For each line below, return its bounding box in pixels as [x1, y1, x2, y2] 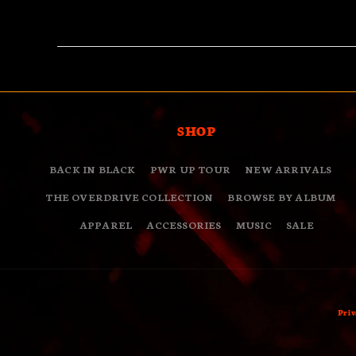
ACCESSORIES [146, 218, 222, 231]
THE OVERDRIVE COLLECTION [45, 190, 214, 203]
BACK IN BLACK [49, 162, 136, 176]
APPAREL [79, 218, 133, 231]
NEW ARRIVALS [245, 162, 332, 176]
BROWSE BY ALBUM [227, 190, 336, 203]
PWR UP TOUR [149, 162, 231, 176]
